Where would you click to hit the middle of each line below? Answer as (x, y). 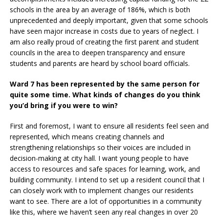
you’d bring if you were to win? (64, 106)
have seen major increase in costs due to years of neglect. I (104, 31)
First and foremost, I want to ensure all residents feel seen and (109, 126)
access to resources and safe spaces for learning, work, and (105, 169)
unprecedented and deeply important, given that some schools (109, 21)
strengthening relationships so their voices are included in (100, 148)
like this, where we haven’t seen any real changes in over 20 (104, 212)
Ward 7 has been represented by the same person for (105, 84)
